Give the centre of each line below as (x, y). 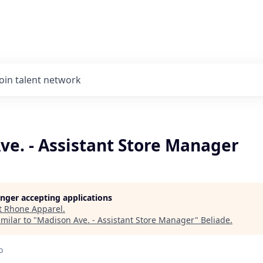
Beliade (215, 220)
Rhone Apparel (33, 209)
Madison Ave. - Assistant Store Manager (116, 220)
